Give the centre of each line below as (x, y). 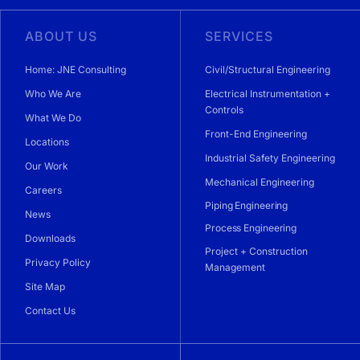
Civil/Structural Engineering (268, 70)
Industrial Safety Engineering (270, 158)
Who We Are (53, 94)
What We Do (53, 118)
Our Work (47, 166)
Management (235, 268)
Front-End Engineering (256, 134)
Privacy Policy (58, 263)
